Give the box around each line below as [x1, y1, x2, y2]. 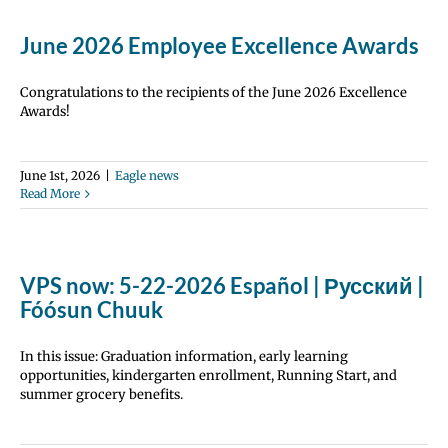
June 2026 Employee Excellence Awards [20, 32, 419, 59]
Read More [20, 186, 80, 201]
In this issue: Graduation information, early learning [20, 348, 348, 365]
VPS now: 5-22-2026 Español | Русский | [20, 272, 424, 299]
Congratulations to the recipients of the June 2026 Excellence [20, 84, 407, 101]
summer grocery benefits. [20, 386, 183, 403]
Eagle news [115, 168, 179, 183]
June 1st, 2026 [20, 168, 100, 183]
